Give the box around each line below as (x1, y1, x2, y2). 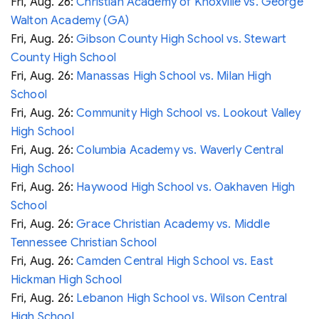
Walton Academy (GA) (11, 13, 130, 28)
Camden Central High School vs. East (76, 253, 273, 268)
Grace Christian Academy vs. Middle (76, 216, 270, 231)
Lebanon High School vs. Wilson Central (76, 291, 288, 305)
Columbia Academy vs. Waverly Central (76, 142, 284, 157)
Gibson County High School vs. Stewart (76, 31, 287, 46)
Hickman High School (11, 272, 122, 287)
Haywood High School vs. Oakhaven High (76, 179, 296, 194)
